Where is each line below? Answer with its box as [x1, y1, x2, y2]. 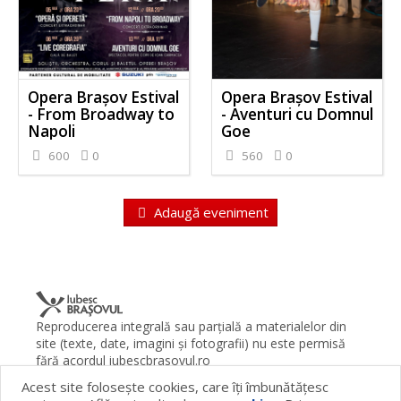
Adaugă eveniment [149, 202, 269, 221]
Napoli [28, 121, 76, 142]
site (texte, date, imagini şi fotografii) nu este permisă [36, 334, 346, 352]
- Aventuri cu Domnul [220, 104, 373, 125]
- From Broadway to [28, 104, 175, 125]
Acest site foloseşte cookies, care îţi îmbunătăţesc [21, 378, 329, 397]
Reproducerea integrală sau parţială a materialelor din [36, 317, 347, 335]
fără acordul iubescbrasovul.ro [36, 351, 211, 369]
